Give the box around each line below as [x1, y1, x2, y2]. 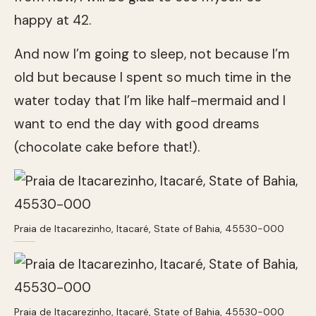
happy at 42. [14, 11, 91, 29]
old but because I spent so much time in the [14, 68, 291, 86]
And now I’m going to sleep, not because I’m [14, 44, 290, 63]
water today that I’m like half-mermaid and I [14, 91, 286, 109]
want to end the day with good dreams [14, 114, 260, 133]
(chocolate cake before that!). [14, 138, 200, 156]
